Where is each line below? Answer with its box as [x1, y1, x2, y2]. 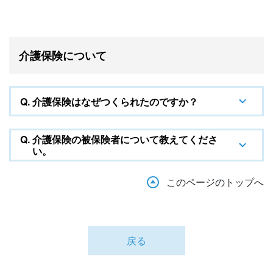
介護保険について [19, 48, 107, 63]
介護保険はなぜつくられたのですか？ [32, 94, 198, 108]
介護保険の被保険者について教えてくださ [32, 132, 218, 146]
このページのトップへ [166, 175, 264, 189]
